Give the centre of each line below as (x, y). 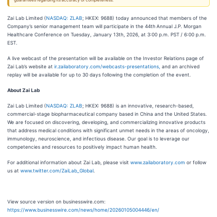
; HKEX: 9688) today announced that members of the (145, 18)
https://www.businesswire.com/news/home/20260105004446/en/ (83, 210)
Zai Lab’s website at (31, 66)
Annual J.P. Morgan (179, 26)
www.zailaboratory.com (158, 162)
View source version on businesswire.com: (56, 201)
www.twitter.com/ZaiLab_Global (57, 170)
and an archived (180, 66)
